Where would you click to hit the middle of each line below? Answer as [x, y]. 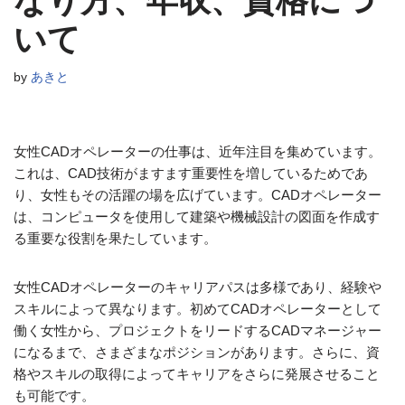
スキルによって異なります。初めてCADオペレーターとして [198, 309]
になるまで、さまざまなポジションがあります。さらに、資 [197, 352]
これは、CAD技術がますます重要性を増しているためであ [191, 173]
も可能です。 [54, 396]
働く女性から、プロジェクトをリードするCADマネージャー [198, 330]
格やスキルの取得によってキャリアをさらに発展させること [197, 374]
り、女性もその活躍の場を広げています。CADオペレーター [198, 195]
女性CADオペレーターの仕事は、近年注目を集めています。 [198, 151]
